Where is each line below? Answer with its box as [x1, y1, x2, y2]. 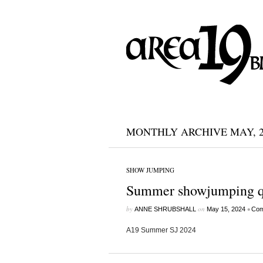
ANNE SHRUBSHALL [134, 205, 196, 213]
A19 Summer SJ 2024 [126, 226, 196, 234]
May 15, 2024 [206, 205, 245, 213]
